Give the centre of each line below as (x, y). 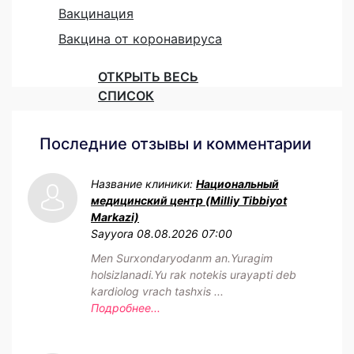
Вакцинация (96, 13)
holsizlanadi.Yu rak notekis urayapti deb (194, 274)
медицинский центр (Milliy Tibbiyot (189, 200)
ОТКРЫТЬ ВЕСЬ (148, 76)
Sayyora (112, 233)
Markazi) (115, 217)
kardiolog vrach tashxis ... (157, 291)
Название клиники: (143, 183)
